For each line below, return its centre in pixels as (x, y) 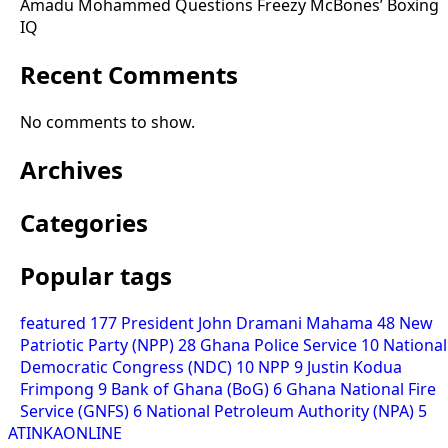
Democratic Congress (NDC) (128, 366)
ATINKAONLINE (65, 432)
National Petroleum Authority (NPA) (282, 410)
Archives (71, 170)
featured (55, 322)
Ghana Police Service (280, 344)
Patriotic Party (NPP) (99, 344)
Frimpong (59, 388)
